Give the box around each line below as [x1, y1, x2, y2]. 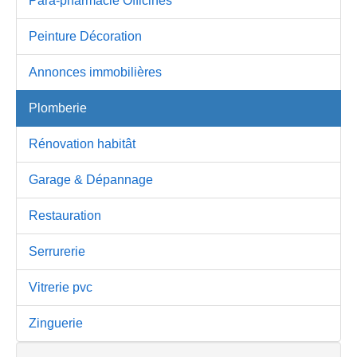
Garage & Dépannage [29, 172, 153, 186]
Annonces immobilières [29, 65, 162, 79]
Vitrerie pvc [29, 280, 92, 294]
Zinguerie [29, 316, 83, 330]
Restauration [29, 208, 101, 222]
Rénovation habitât [29, 136, 135, 151]
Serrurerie [29, 244, 85, 258]
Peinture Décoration [29, 29, 142, 43]
